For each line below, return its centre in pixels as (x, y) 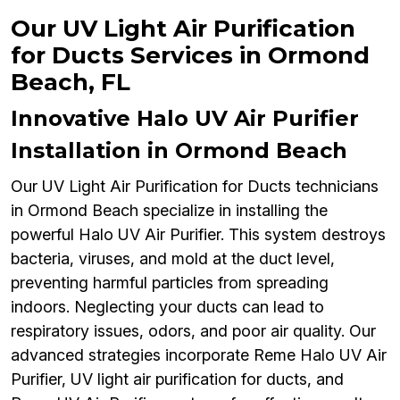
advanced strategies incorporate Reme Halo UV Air (199, 354)
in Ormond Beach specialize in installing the (169, 210)
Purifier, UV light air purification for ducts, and (177, 379)
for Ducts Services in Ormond (190, 55)
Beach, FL (71, 82)
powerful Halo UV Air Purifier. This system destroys (198, 234)
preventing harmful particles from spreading (170, 282)
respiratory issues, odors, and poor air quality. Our (193, 330)
